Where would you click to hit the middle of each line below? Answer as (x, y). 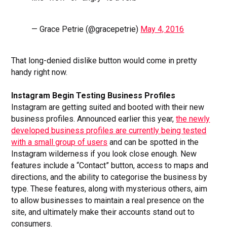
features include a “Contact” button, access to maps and (110, 165)
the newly (193, 119)
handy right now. (40, 72)
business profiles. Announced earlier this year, (94, 119)
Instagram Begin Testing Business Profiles (93, 95)
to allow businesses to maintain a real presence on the (108, 200)
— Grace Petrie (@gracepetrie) (86, 29)
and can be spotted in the (153, 142)
